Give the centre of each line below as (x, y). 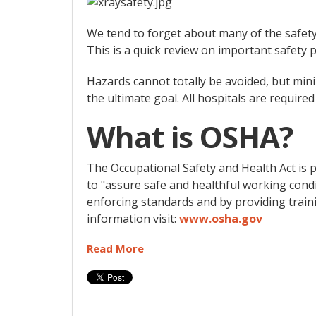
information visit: (133, 219)
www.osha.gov (221, 219)
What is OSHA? (190, 137)
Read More (115, 249)
